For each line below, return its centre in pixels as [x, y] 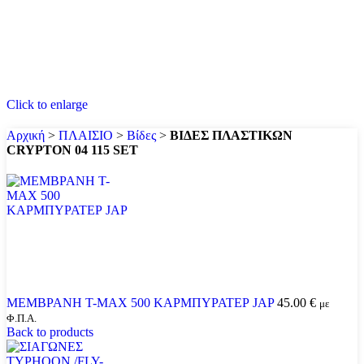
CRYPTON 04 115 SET [72, 150]
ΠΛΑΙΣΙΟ [86, 135]
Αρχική [26, 135]
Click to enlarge [47, 104]
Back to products [50, 332]
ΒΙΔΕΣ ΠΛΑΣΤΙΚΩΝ [231, 135]
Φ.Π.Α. [22, 318]
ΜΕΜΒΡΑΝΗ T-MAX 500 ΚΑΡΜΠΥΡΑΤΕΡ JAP [142, 303]
